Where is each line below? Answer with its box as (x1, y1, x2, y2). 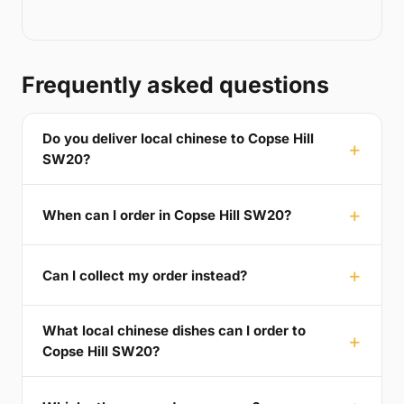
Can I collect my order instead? (42, 266, 247, 284)
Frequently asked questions (22, 71, 329, 99)
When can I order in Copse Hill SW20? (42, 206, 291, 224)
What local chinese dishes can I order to (42, 322, 306, 340)
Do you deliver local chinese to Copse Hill (42, 130, 314, 148)
